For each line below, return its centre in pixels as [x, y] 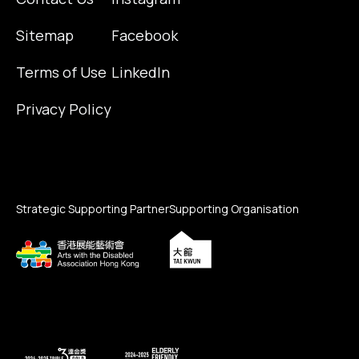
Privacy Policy [64, 109]
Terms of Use [61, 73]
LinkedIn [141, 73]
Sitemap [45, 36]
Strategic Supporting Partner [93, 209]
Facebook [145, 36]
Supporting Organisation [234, 209]
